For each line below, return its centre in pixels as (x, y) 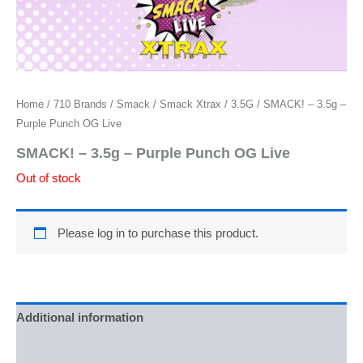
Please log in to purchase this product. (158, 233)
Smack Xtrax (190, 104)
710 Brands (80, 104)
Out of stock (49, 179)
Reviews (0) (49, 349)
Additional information (80, 317)
